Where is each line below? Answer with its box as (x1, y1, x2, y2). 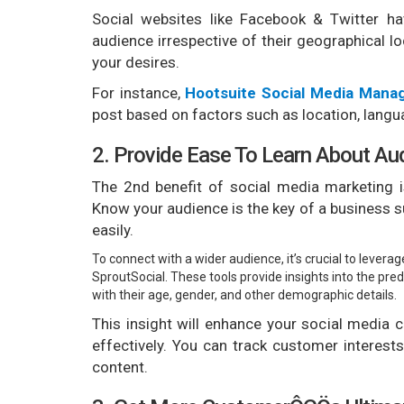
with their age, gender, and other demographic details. (92, 288, 397, 303)
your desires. (92, 53, 179, 72)
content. (92, 358, 148, 377)
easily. (92, 221, 133, 240)
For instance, (92, 84, 186, 103)
